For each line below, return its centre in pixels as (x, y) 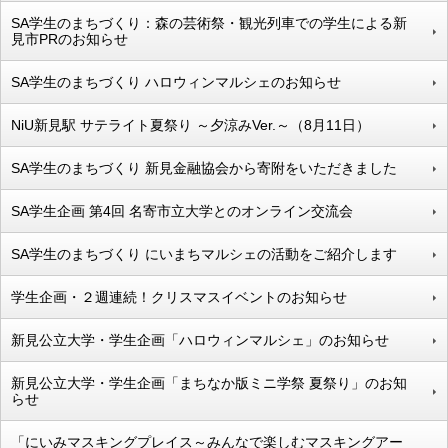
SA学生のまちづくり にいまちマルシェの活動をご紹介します (204, 253)
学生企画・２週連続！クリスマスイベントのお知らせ (179, 296)
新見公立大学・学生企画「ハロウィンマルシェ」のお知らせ (200, 339)
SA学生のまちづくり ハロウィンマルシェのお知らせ (176, 81)
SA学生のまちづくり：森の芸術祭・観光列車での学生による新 (209, 22)
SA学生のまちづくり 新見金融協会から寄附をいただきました (204, 167)
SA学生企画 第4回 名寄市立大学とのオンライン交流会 (182, 210)
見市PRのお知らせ (69, 38)
